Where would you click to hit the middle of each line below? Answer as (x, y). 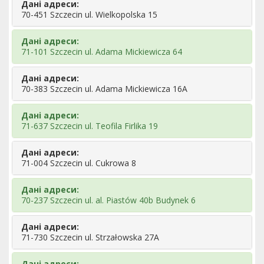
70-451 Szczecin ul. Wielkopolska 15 (89, 14)
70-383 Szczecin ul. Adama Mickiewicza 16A (104, 89)
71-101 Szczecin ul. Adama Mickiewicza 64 (102, 52)
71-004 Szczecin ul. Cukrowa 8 (79, 163)
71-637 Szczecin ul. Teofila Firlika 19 (90, 126)
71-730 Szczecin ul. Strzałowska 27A (90, 237)
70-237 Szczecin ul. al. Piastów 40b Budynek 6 (108, 200)
